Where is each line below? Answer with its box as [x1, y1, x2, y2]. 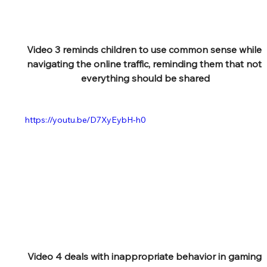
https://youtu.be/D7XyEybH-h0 [25, 114, 147, 126]
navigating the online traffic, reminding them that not [27, 58, 264, 70]
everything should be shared [81, 72, 210, 85]
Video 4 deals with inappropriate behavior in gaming [27, 250, 264, 263]
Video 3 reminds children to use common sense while [27, 44, 264, 56]
